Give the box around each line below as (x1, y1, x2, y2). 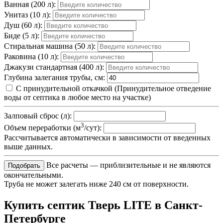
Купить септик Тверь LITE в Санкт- (4, 198, 203, 212)
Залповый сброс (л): (4, 111, 74, 120)
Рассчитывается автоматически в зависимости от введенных (4, 133, 211, 142)
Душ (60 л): (4, 20, 44, 29)
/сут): (84, 123, 104, 132)
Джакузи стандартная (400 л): (4, 62, 106, 71)
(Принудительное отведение (114, 84, 211, 93)
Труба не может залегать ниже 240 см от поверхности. (4, 180, 189, 189)
